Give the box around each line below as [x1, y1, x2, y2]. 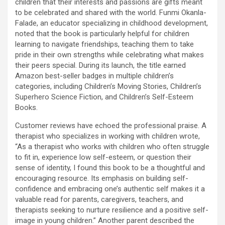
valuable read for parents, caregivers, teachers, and [15, 194, 183, 204]
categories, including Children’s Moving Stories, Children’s [15, 81, 201, 91]
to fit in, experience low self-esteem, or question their [15, 152, 191, 162]
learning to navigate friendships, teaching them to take [15, 39, 194, 49]
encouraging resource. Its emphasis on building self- [15, 173, 188, 183]
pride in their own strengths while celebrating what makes [15, 50, 204, 59]
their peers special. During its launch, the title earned [15, 60, 186, 70]
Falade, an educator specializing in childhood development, [15, 18, 208, 28]
